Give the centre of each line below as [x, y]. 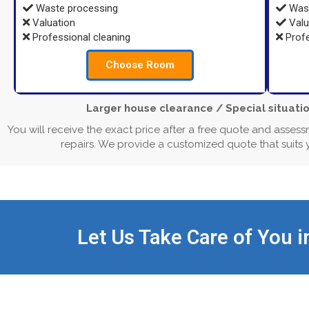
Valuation [52, 23]
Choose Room [140, 65]
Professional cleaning [80, 38]
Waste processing [76, 9]
